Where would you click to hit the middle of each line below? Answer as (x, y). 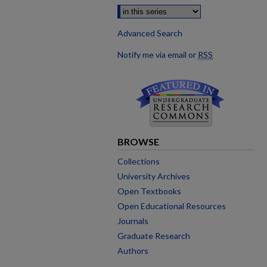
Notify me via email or (158, 55)
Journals (133, 221)
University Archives (154, 176)
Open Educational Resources (172, 206)
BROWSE (138, 142)
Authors (133, 251)
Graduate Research (154, 236)
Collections (139, 161)
